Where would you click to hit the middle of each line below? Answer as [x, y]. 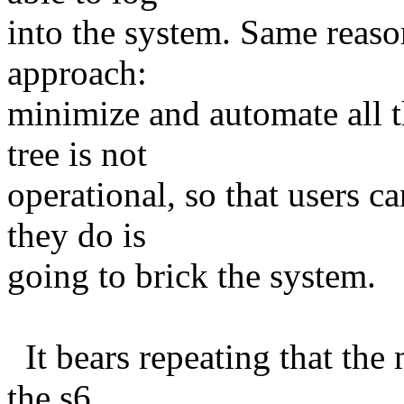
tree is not [77, 153]
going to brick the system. [192, 275]
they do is [77, 234]
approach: [77, 72]
